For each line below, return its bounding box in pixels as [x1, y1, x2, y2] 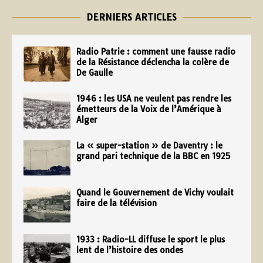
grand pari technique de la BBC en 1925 [76, 150, 230, 161]
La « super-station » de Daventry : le [76, 140, 222, 151]
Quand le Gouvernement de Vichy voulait [76, 187, 234, 198]
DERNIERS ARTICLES [86, 11, 177, 23]
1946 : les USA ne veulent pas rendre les [76, 93, 231, 104]
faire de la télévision [76, 197, 157, 208]
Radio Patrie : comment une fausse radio [76, 46, 235, 57]
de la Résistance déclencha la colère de [76, 56, 229, 68]
